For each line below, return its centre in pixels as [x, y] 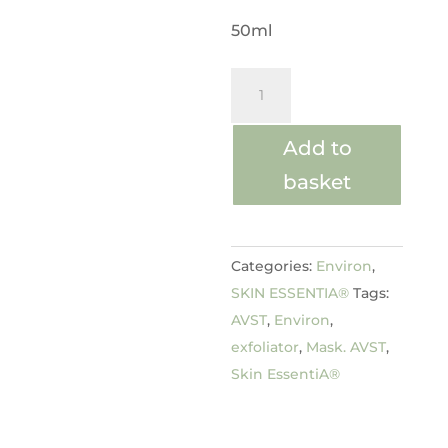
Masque [263, 134]
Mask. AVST [346, 347]
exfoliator [265, 347]
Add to [317, 148]
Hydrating [271, 80]
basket [317, 182]
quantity [265, 161]
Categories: [274, 266]
